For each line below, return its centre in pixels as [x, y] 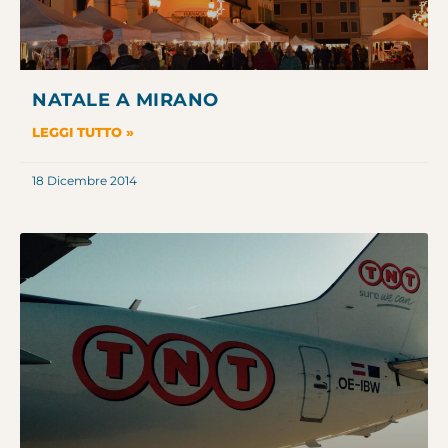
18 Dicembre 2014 [84, 181]
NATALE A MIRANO [125, 100]
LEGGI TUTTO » [83, 132]
